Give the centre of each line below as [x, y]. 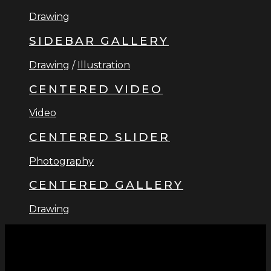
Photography [61, 161]
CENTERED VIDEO [96, 89]
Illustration [104, 65]
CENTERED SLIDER [100, 137]
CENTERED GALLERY [106, 185]
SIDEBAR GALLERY [99, 41]
